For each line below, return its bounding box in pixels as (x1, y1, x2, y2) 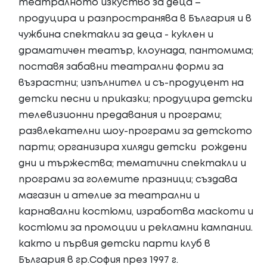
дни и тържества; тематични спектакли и (18, 157, 246, 170)
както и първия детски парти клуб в (18, 238, 210, 250)
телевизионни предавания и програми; (18, 109, 222, 122)
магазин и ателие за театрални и (18, 190, 200, 202)
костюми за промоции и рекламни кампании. (18, 222, 253, 234)
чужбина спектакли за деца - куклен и (18, 29, 213, 41)
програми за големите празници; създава (18, 173, 237, 186)
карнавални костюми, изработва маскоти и (18, 206, 253, 218)
